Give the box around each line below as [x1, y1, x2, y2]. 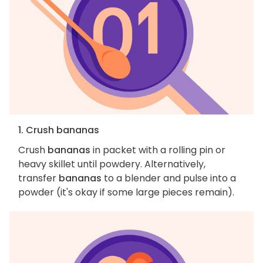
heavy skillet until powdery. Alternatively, [18, 157, 205, 171]
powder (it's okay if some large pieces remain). [18, 186, 234, 200]
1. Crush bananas [18, 123, 99, 137]
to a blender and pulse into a [102, 171, 236, 186]
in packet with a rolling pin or [90, 143, 225, 157]
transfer [18, 171, 59, 186]
